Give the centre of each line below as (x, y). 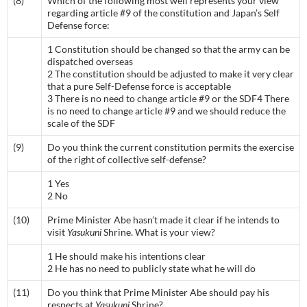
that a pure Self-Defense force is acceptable (139, 86)
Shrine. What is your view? (158, 232)
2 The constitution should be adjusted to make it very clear (171, 74)
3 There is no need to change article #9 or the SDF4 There (168, 98)
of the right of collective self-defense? (127, 159)
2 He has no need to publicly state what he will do (151, 268)
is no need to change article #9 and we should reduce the (167, 111)
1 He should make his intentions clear (126, 256)
